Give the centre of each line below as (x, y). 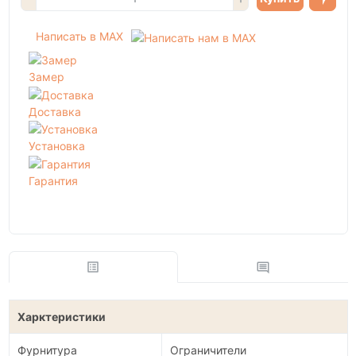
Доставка (55, 111)
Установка (57, 146)
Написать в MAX (79, 37)
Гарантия (53, 180)
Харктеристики (62, 316)
